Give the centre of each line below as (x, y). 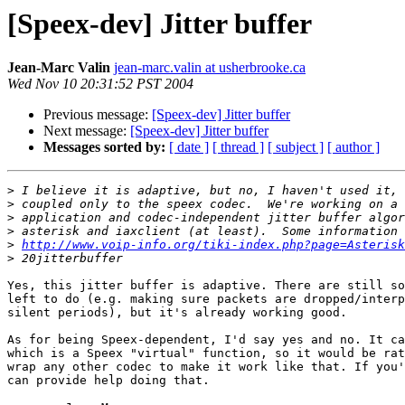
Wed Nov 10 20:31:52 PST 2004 (100, 84)
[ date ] (189, 147)
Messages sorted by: (104, 147)
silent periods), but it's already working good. (181, 313)
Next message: (87, 131)
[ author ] (353, 147)
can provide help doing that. (108, 381)
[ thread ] (238, 147)
